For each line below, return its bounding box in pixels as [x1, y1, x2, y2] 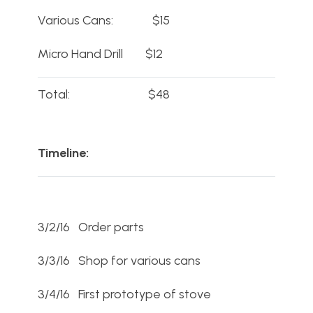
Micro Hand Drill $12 [38, 46, 163, 62]
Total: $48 [38, 87, 170, 103]
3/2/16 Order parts [38, 219, 144, 235]
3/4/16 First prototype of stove [38, 286, 211, 303]
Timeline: [38, 145, 89, 161]
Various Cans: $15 [38, 13, 170, 29]
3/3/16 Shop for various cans [38, 253, 201, 269]
